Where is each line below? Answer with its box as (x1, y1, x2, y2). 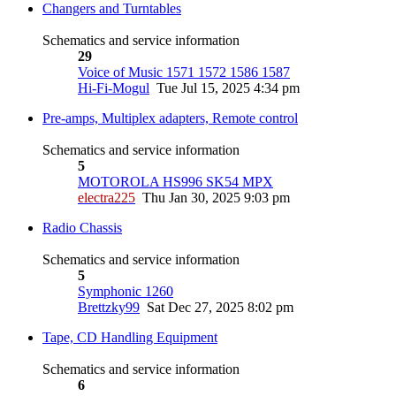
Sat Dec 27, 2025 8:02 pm (147, 299, 293, 315)
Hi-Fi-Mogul (78, 80, 149, 95)
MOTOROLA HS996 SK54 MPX (78, 173, 273, 189)
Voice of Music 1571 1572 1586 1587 (78, 64, 290, 80)
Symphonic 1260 (78, 283, 173, 299)
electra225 (78, 189, 135, 205)
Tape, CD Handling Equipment (42, 329, 217, 345)
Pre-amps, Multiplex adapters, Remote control (42, 110, 298, 126)
